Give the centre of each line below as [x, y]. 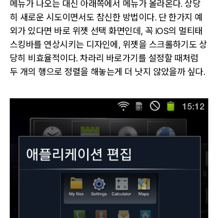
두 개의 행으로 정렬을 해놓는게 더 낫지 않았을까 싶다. [108, 72]
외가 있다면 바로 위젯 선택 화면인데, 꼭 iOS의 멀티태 [106, 31]
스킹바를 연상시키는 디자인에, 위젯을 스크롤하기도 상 [109, 44]
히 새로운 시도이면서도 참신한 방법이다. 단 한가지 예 [106, 17]
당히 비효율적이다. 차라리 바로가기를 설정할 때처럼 [104, 58]
